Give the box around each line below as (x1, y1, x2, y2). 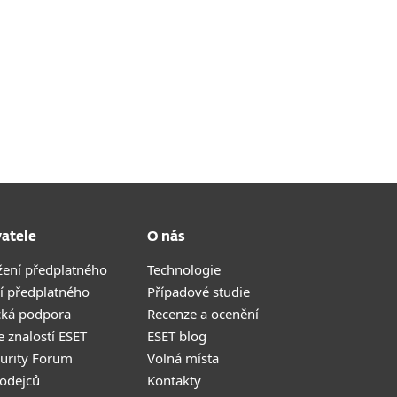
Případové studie (147, 283, 250, 300)
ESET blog (147, 327, 206, 345)
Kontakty (147, 371, 201, 389)
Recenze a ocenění (147, 305, 259, 323)
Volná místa (147, 349, 219, 367)
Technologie (147, 261, 221, 278)
